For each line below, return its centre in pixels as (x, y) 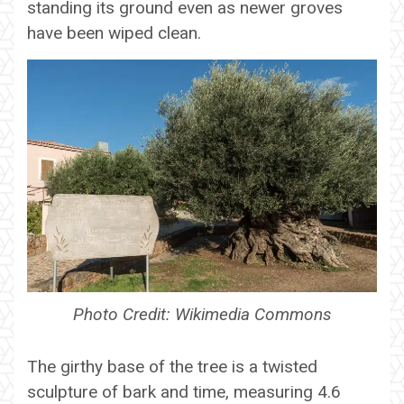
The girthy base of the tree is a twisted (172, 366)
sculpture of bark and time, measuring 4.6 (184, 391)
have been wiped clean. (114, 32)
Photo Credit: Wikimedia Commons (202, 314)
